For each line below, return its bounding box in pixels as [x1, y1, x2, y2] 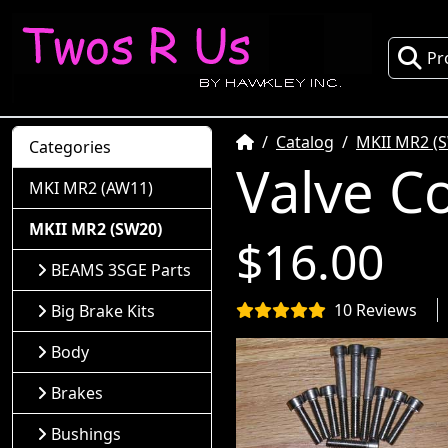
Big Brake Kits [51, 300, 155, 322]
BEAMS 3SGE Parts [51, 259, 191, 281]
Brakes [51, 382, 103, 404]
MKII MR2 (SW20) [29, 218, 162, 240]
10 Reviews [334, 299, 417, 321]
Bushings [51, 423, 121, 445]
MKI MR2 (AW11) [29, 177, 153, 199]
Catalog [276, 131, 334, 153]
